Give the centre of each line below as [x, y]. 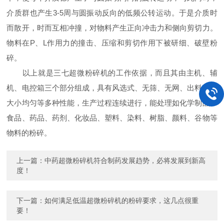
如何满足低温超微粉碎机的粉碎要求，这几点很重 [122, 200]
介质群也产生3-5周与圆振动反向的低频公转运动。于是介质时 [112, 13]
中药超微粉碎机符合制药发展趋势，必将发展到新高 [125, 160]
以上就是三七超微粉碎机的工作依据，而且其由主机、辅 [112, 73]
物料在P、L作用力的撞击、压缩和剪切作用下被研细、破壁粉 [112, 43]
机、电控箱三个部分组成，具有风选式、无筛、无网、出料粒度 [112, 88]
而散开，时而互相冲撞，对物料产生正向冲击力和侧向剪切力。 [112, 28]
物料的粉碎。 [29, 133]
